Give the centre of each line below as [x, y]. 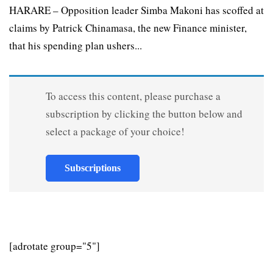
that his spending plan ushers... [76, 46]
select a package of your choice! [115, 132]
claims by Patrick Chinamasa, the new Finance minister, [128, 28]
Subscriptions [92, 168]
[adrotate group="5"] [55, 246]
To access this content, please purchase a [133, 96]
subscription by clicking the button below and [144, 114]
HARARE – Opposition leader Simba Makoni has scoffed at [136, 10]
